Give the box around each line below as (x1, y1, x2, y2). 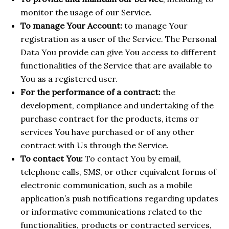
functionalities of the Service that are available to (20, 60, 212, 71)
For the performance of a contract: (20, 87, 161, 98)
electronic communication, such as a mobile (20, 180, 192, 191)
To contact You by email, (83, 153, 181, 164)
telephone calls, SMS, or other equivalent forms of (20, 167, 216, 177)
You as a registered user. (20, 74, 118, 84)
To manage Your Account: (20, 20, 122, 31)
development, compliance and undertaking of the (20, 100, 214, 111)
